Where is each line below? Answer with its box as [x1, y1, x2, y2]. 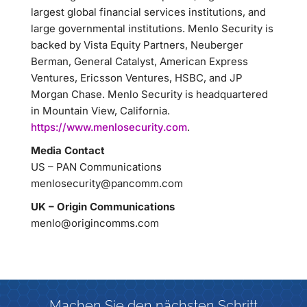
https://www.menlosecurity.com [31, 121, 187, 134]
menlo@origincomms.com [31, 217, 159, 230]
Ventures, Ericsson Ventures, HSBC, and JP [31, 71, 243, 84]
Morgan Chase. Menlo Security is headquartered [31, 88, 268, 101]
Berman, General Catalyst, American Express [31, 55, 248, 68]
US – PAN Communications [31, 160, 162, 173]
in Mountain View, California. [31, 104, 170, 117]
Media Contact [31, 144, 105, 157]
